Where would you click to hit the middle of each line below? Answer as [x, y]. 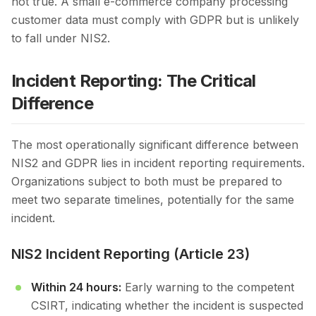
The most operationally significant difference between [155, 145]
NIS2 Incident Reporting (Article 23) [130, 254]
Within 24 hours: [76, 287]
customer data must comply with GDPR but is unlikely [155, 20]
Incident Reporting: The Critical [134, 81]
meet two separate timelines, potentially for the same [153, 200]
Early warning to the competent [208, 287]
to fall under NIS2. [61, 38]
